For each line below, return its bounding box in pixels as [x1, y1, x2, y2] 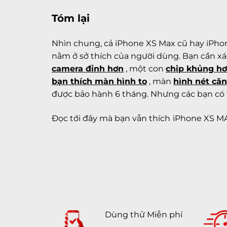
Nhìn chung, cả [52, 38, 113, 48]
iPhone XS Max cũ [113, 38, 187, 48]
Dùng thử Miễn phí [105, 210, 183, 220]
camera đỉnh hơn [52, 63, 124, 73]
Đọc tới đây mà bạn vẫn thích [52, 113, 170, 123]
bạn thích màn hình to [52, 76, 147, 86]
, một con [124, 63, 166, 73]
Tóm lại [52, 12, 90, 25]
